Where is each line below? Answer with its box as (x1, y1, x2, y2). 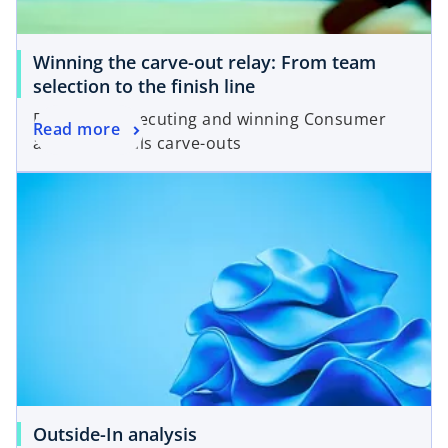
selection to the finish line (33, 74, 255, 99)
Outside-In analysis (33, 421, 197, 446)
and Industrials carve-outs (33, 132, 242, 155)
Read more (33, 118, 120, 141)
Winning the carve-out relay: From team (33, 50, 376, 75)
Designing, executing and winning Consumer (33, 108, 387, 131)
